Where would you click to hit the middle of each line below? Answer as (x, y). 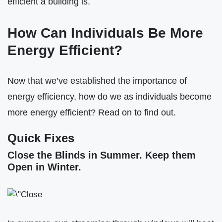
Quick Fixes (41, 138)
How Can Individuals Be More (105, 33)
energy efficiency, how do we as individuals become (110, 96)
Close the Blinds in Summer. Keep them (102, 155)
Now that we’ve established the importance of (97, 80)
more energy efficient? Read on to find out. (92, 112)
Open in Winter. (44, 167)
